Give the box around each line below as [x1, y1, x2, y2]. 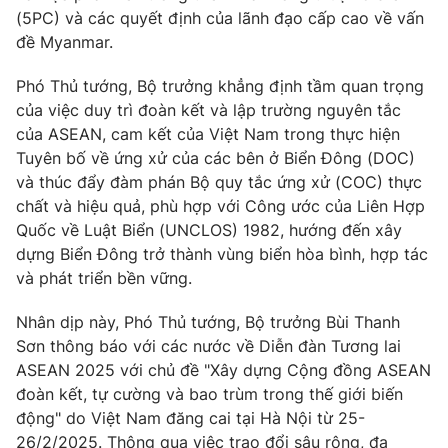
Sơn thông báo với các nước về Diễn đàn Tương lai [16, 336, 401, 357]
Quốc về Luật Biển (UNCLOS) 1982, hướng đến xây [16, 220, 402, 241]
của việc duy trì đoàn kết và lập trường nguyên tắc [16, 100, 401, 121]
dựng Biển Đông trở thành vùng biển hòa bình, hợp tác [16, 244, 428, 265]
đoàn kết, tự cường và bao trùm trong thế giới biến [16, 384, 403, 405]
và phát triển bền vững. [16, 268, 192, 289]
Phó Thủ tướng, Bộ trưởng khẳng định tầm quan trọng [16, 76, 424, 97]
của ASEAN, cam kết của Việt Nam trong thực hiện [16, 124, 400, 145]
